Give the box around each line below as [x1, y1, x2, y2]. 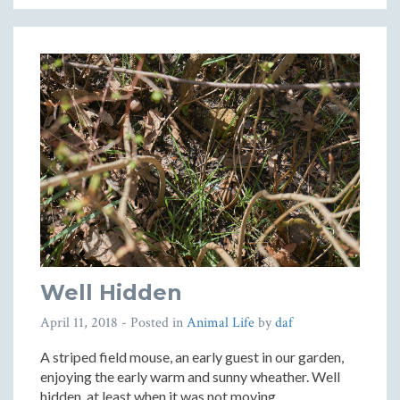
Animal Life [187, 312, 254, 332]
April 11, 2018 [40, 312, 118, 332]
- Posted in [118, 312, 187, 332]
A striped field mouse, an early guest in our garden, [40, 347, 344, 365]
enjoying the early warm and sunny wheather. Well [40, 367, 340, 385]
